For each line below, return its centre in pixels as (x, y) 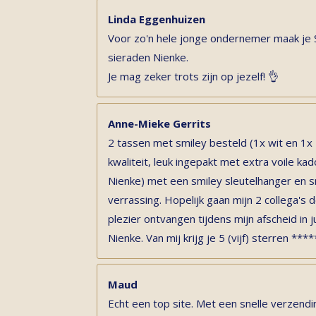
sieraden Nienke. (148, 57)
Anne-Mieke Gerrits (159, 123)
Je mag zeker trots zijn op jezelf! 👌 (193, 76)
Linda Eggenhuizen (157, 19)
